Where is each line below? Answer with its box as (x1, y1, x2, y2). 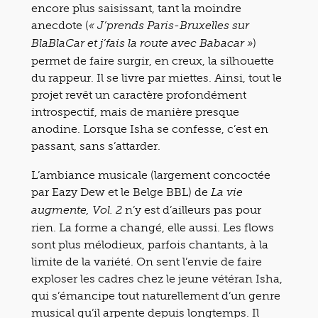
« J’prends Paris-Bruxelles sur (89, 20, 249, 32)
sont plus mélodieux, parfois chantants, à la (31, 237, 268, 251)
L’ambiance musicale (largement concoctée (31, 168, 270, 182)
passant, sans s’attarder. (31, 138, 160, 153)
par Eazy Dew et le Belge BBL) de (31, 185, 211, 199)
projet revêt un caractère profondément (31, 87, 246, 102)
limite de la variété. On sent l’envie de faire (31, 254, 262, 268)
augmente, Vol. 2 (31, 204, 122, 216)
